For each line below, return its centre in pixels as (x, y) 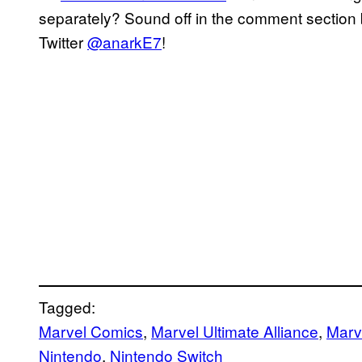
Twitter (63, 41)
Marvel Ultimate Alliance (235, 330)
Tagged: (67, 306)
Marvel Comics (91, 330)
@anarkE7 (124, 41)
